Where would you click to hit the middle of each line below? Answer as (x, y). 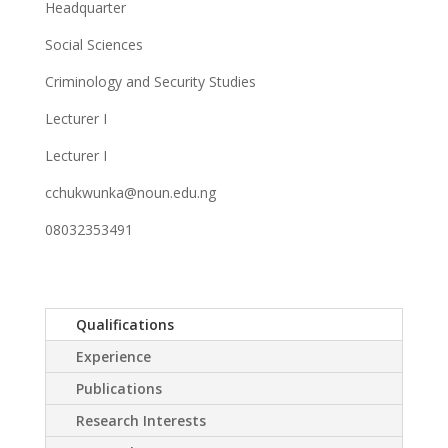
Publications (118, 388)
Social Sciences (93, 44)
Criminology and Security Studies (150, 81)
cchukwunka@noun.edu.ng (130, 192)
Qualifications (124, 324)
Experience (113, 356)
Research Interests (140, 420)
